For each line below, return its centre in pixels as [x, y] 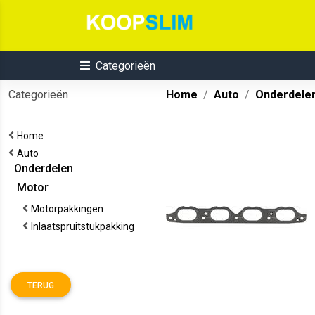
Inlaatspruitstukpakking [85, 226]
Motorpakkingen [69, 209]
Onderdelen [41, 168]
